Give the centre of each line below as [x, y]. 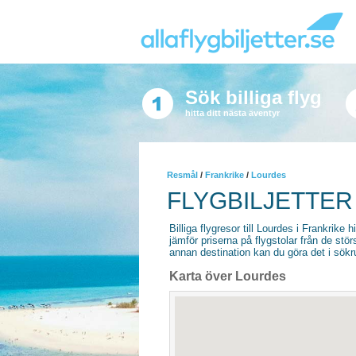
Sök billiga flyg [253, 97]
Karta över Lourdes [228, 276]
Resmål [182, 175]
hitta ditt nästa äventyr [232, 113]
